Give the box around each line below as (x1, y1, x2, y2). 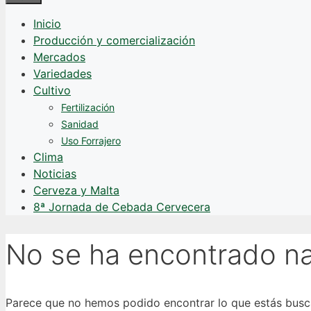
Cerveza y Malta (33, 183, 119, 197)
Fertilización (61, 101, 115, 113)
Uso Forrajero (61, 135, 121, 146)
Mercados (33, 50, 85, 64)
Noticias (33, 167, 76, 180)
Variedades (33, 67, 92, 81)
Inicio (33, 17, 61, 31)
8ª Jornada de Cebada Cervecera (33, 200, 210, 214)
